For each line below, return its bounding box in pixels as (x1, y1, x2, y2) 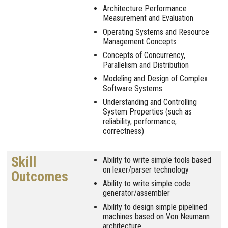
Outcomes (11, 167, 68, 185)
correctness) (103, 126, 144, 136)
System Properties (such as (103, 106, 192, 117)
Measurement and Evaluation (103, 13, 193, 23)
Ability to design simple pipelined (103, 202, 207, 212)
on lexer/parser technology (103, 164, 189, 175)
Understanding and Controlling (103, 97, 197, 107)
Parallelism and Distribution (103, 60, 189, 70)
